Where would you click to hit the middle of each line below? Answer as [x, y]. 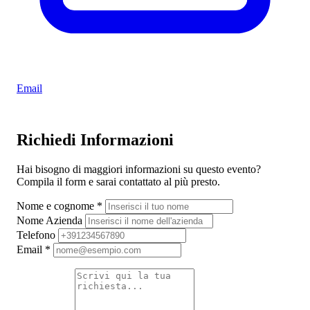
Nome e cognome [57, 206]
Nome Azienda [51, 220]
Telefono [37, 235]
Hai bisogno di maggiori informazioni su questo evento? [139, 169]
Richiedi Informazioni [95, 139]
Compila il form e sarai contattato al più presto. [118, 181]
